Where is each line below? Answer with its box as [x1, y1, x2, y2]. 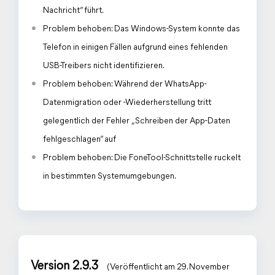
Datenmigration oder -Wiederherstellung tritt [43, 98, 211, 107]
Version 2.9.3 [31, 260, 101, 273]
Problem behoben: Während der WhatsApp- [43, 80, 207, 89]
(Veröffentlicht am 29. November [107, 263, 230, 272]
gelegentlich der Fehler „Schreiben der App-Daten [43, 117, 230, 126]
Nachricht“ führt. [43, 6, 104, 15]
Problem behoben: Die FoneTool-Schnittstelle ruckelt [43, 153, 241, 163]
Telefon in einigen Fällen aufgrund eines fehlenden [43, 43, 228, 52]
